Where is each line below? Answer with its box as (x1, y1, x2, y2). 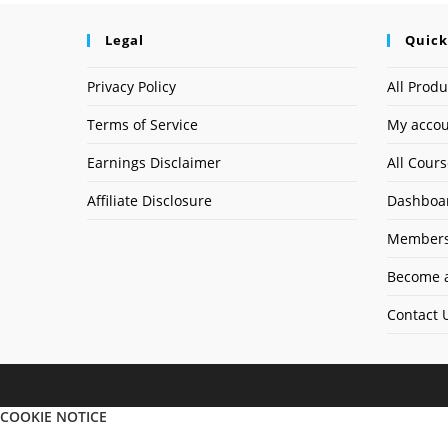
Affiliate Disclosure (87, 191, 212, 210)
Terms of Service (87, 115, 198, 134)
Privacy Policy (87, 77, 176, 96)
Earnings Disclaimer (87, 153, 221, 172)
